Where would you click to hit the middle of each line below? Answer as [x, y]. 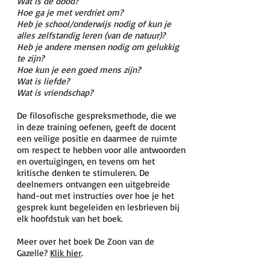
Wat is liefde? [43, 81]
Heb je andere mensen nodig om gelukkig [98, 47]
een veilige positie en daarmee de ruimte [97, 138]
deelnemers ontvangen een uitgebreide [93, 184]
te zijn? [30, 58]
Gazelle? [33, 253]
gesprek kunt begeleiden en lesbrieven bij [98, 207]
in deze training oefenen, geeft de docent [96, 127]
